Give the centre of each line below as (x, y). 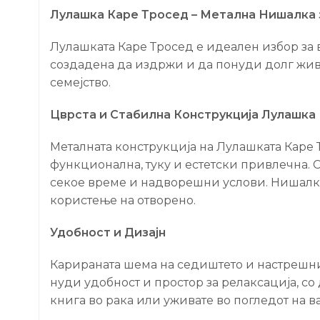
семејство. (80, 82)
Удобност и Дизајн (108, 232)
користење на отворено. (123, 200)
